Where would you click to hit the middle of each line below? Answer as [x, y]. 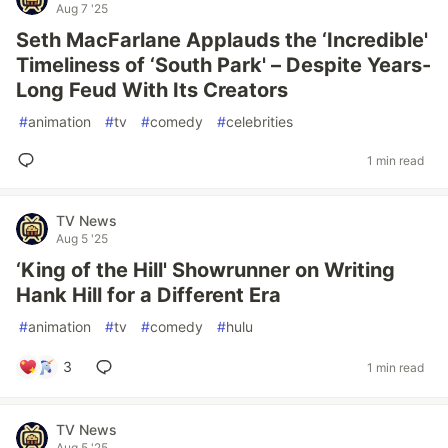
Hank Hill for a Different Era [148, 295]
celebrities [259, 121]
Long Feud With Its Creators [152, 90]
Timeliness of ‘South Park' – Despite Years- [223, 65]
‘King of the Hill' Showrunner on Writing [205, 270]
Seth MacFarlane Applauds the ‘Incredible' [222, 40]
